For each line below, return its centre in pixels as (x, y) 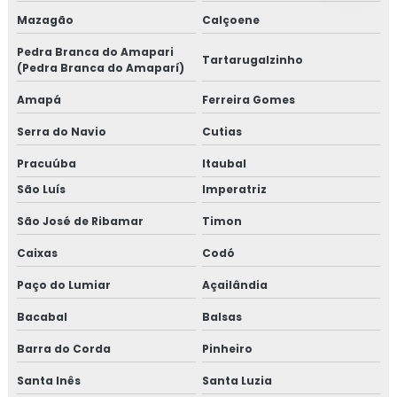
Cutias (222, 131)
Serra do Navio (62, 131)
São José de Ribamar (80, 221)
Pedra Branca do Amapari (95, 51)
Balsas (222, 316)
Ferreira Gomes (248, 99)
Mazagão (45, 19)
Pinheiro (227, 348)
